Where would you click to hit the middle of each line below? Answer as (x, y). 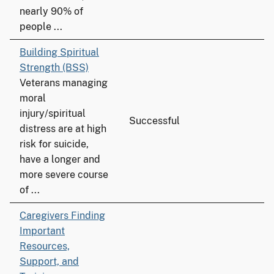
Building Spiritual (59, 52)
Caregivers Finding (62, 216)
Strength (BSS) (54, 68)
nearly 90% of (51, 11)
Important (42, 231)
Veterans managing (64, 83)
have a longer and (60, 159)
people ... (41, 27)
